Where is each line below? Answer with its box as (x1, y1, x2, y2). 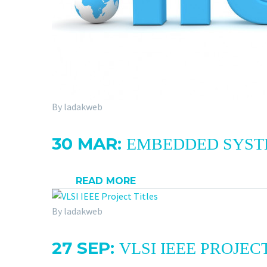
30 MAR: (52, 133, 126, 154)
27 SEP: (52, 238, 119, 258)
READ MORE (76, 175, 136, 187)
